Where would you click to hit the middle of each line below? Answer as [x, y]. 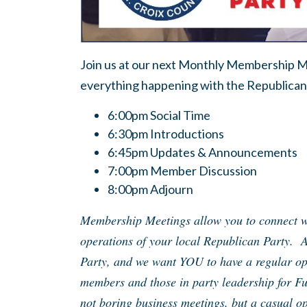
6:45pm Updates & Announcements [202, 152]
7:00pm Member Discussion [182, 171]
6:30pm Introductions [166, 134]
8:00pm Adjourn [150, 189]
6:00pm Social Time [159, 115]
